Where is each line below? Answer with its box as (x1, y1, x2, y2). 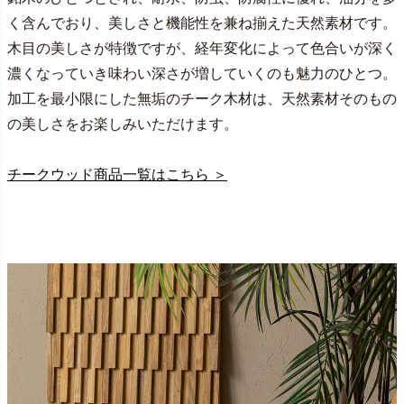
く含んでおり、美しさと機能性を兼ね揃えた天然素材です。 (7, 14, 397, 31)
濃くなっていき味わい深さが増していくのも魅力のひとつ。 (7, 65, 397, 81)
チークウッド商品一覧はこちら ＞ (7, 166, 227, 182)
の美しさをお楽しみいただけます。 (7, 115, 238, 132)
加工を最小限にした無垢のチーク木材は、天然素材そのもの (7, 90, 397, 106)
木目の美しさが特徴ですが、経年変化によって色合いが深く (7, 40, 397, 56)
